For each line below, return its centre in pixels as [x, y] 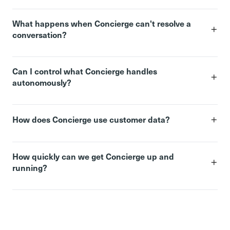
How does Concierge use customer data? [91, 119]
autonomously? [42, 82]
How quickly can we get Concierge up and [93, 156]
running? [30, 167]
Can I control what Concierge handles [85, 71]
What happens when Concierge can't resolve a [102, 23]
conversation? [40, 34]
